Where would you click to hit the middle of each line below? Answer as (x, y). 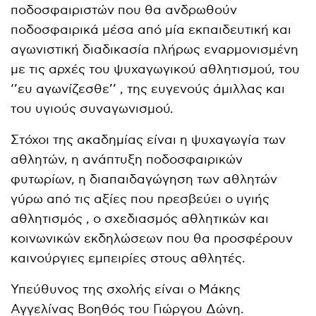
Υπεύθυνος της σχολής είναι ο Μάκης (126, 289)
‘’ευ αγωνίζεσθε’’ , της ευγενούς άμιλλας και (148, 89)
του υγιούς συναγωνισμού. (92, 109)
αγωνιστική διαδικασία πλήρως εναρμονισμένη (155, 49)
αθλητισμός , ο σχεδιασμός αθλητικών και (140, 219)
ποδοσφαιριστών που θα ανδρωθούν (124, 10)
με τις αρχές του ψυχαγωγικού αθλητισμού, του (156, 69)
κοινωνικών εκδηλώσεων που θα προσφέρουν (152, 238)
